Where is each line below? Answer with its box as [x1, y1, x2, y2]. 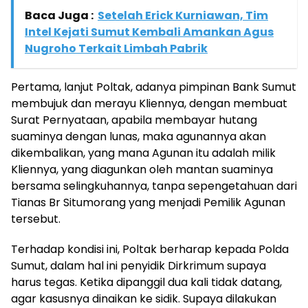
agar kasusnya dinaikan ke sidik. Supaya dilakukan [11, 290, 276, 307]
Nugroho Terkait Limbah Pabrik [25, 40, 208, 56]
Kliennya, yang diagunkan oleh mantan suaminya [11, 161, 273, 177]
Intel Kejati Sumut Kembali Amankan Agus [25, 23, 274, 40]
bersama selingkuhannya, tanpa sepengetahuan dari [11, 177, 297, 194]
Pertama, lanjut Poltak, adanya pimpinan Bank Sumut [11, 78, 296, 95]
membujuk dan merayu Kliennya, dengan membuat [11, 95, 287, 111]
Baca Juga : [25, 7, 93, 23]
